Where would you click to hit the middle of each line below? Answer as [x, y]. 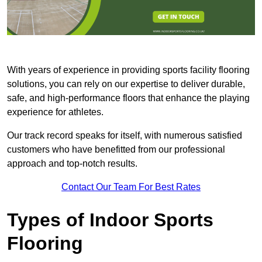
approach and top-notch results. [72, 164]
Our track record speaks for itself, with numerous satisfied [125, 136]
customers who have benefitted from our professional [116, 150]
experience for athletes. [55, 112]
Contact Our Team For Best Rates [131, 187]
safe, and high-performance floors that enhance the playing [128, 98]
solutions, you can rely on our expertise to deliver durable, [126, 84]
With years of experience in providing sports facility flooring [128, 70]
